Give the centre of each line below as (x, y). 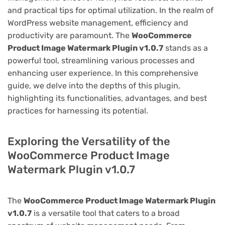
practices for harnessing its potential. (78, 110)
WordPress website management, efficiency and (98, 23)
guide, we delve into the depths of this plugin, (94, 85)
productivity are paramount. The (70, 35)
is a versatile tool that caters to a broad (106, 213)
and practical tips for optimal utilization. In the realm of (110, 10)
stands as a (186, 48)
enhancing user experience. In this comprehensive (103, 73)
